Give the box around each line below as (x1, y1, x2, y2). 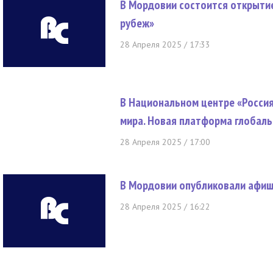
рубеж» (120, 15, 154, 31)
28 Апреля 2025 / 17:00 (120, 136, 210, 147)
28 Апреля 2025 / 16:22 (120, 201, 210, 212)
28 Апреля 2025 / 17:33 (120, 39, 210, 50)
